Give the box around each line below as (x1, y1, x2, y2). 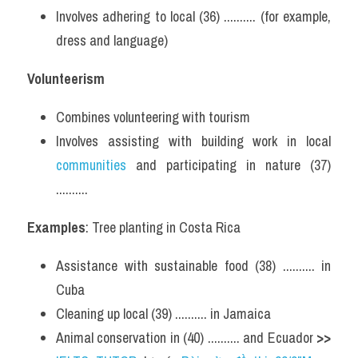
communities (56, 155, 136, 175)
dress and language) (56, 30, 168, 50)
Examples (27, 217, 86, 237)
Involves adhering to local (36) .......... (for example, (56, 6, 331, 26)
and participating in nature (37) (136, 155, 331, 175)
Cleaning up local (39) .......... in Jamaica (56, 304, 271, 324)
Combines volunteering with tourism (56, 107, 250, 127)
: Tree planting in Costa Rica (86, 217, 241, 237)
